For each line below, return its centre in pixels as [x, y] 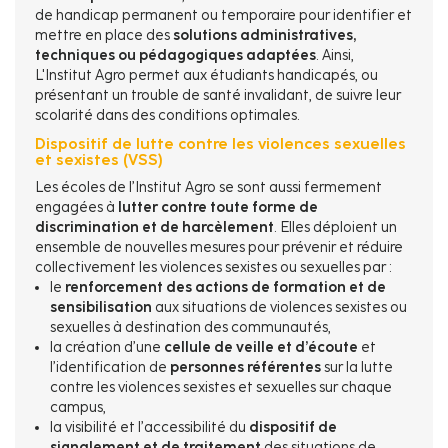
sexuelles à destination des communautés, [190, 327]
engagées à [76, 207]
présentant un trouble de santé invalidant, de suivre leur [218, 95]
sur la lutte [357, 367]
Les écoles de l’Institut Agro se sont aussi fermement [208, 187]
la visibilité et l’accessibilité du [149, 427]
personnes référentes [245, 367]
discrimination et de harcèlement [154, 227]
